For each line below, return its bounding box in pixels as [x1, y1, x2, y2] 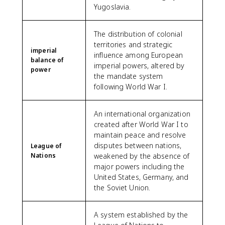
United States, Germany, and [94, 172, 189, 182]
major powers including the [94, 162, 185, 171]
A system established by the [94, 210, 188, 219]
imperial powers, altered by [94, 61, 185, 70]
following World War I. [94, 82, 167, 91]
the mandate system [94, 71, 163, 81]
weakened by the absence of [94, 151, 190, 161]
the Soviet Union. [94, 183, 151, 192]
